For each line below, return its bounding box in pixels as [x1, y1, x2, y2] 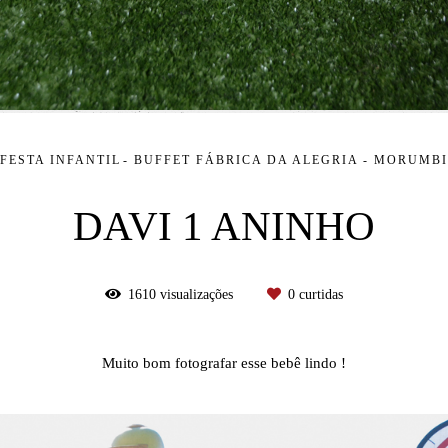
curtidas [295, 287, 343, 303]
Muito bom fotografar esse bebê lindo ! [102, 354, 346, 372]
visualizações [156, 287, 237, 303]
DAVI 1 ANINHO [73, 204, 375, 250]
